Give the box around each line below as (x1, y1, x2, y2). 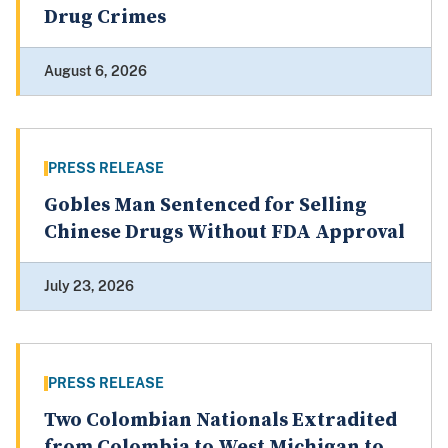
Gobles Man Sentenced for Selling (44, 193, 367, 219)
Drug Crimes (44, 5, 166, 31)
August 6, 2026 (44, 63, 147, 80)
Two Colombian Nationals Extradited (44, 408, 397, 434)
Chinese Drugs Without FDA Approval (44, 220, 405, 246)
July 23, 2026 (44, 278, 134, 295)
